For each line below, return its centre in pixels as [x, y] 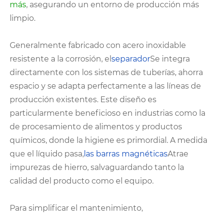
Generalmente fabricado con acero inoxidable [98, 45]
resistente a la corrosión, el [61, 59]
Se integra [170, 59]
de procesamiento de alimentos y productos [96, 126]
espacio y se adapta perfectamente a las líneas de [105, 86]
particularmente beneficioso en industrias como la [108, 113]
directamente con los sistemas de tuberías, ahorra [106, 72]
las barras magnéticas [126, 154]
